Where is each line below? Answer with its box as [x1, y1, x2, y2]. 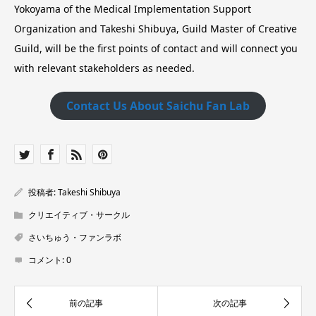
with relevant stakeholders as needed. [14, 61, 195, 75]
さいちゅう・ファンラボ [28, 231, 121, 244]
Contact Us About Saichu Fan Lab [66, 97, 250, 114]
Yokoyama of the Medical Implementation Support [14, 2, 251, 16]
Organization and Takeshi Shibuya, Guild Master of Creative [14, 22, 297, 36]
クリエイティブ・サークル [28, 209, 130, 221]
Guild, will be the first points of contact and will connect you [14, 42, 298, 56]
